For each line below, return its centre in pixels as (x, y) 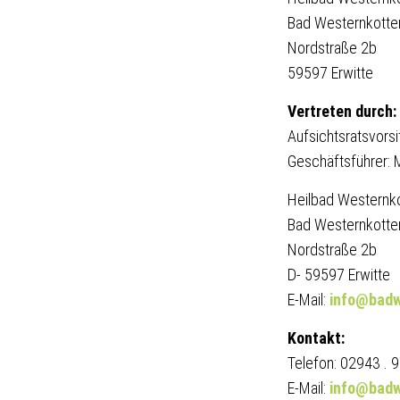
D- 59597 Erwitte (339, 275)
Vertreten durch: (342, 111)
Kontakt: (316, 338)
